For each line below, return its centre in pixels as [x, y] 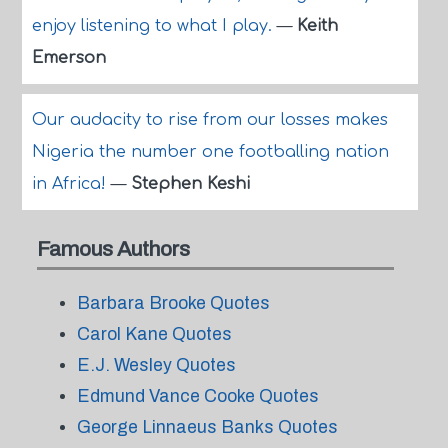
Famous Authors [113, 248]
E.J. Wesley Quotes [156, 365]
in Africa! [71, 184]
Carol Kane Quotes [154, 334]
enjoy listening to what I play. [154, 26]
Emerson [68, 58]
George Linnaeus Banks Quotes [207, 427]
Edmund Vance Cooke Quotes [197, 396]
